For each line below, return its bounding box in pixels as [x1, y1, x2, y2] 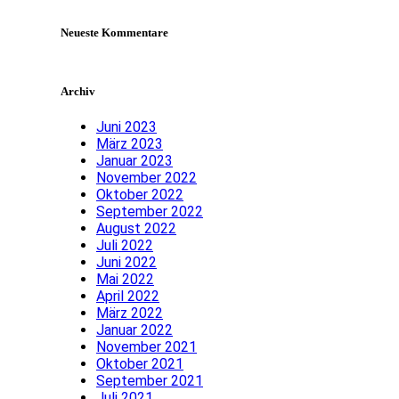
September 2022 [96, 203, 203, 221]
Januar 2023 [96, 152, 173, 170]
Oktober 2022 [96, 186, 183, 204]
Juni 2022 [96, 254, 157, 272]
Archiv [61, 84, 95, 98]
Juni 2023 [96, 118, 157, 136]
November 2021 [96, 338, 197, 356]
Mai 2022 [96, 271, 154, 289]
